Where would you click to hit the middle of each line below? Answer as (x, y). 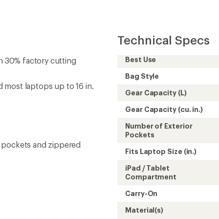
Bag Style (142, 76)
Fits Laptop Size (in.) (161, 151)
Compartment (151, 176)
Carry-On (142, 193)
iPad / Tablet (147, 168)
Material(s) (144, 210)
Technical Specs (164, 40)
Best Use (141, 59)
